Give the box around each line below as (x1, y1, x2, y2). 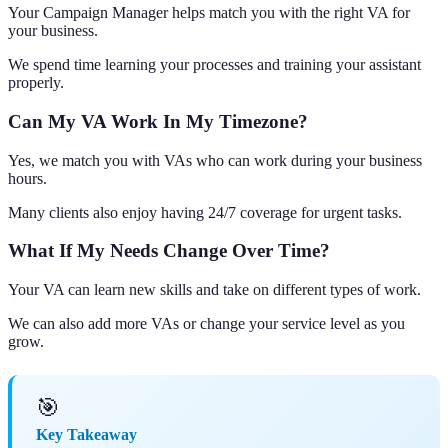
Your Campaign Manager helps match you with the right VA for (8, 4, 410, 22)
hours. (8, 169, 47, 187)
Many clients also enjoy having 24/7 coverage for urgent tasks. (8, 203, 402, 221)
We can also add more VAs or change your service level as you (8, 315, 405, 333)
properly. (8, 74, 64, 92)
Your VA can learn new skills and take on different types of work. (8, 281, 421, 299)
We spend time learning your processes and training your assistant (8, 56, 421, 74)
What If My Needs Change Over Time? (8, 240, 330, 262)
